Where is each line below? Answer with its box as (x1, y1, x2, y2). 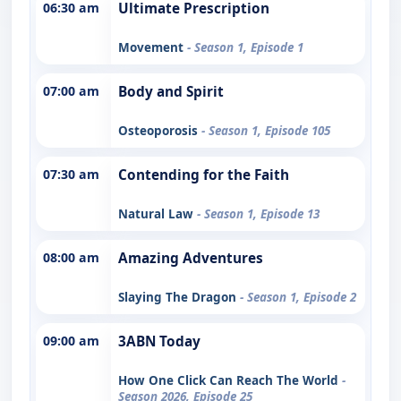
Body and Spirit (118, 81, 224, 101)
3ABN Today (118, 331, 200, 351)
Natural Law (118, 205, 197, 222)
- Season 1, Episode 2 (240, 288, 356, 305)
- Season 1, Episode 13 (197, 205, 320, 222)
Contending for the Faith (118, 165, 289, 184)
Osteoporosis (118, 122, 201, 139)
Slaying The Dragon (118, 288, 240, 305)
